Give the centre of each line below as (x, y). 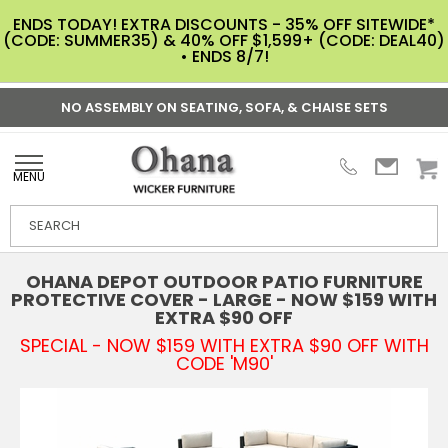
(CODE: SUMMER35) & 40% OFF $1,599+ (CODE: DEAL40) (224, 40)
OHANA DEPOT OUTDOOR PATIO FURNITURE (224, 281)
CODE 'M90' (224, 363)
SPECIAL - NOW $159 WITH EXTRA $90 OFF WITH (224, 345)
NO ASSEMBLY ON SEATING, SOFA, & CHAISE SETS (224, 107)
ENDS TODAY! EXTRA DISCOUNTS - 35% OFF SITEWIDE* (224, 24)
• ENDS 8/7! (224, 56)
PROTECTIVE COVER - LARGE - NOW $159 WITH (224, 299)
